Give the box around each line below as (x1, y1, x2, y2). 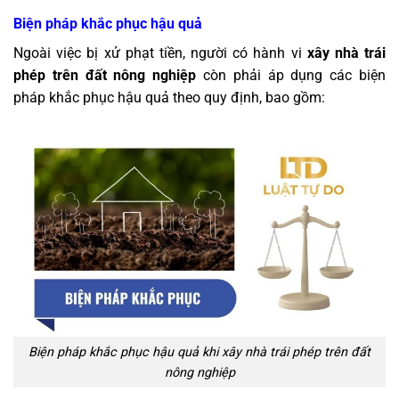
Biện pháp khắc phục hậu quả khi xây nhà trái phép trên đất (28, 344, 370, 360)
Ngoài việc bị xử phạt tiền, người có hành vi (13, 45, 307, 62)
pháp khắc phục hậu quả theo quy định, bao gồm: (13, 89, 325, 107)
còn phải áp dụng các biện (196, 67, 387, 85)
